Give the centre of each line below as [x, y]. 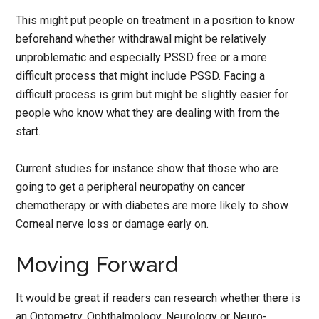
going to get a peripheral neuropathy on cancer [131, 187]
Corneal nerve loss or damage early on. [113, 224]
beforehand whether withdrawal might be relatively [141, 38]
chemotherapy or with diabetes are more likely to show [152, 205]
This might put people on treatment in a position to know [156, 20]
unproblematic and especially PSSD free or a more [142, 57]
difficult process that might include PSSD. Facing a [141, 75]
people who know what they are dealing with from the [148, 113]
